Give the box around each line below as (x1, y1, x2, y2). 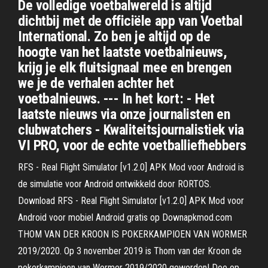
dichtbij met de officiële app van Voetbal (18, 13, 243, 29)
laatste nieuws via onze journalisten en (18, 106, 230, 123)
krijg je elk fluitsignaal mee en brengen (18, 59, 232, 76)
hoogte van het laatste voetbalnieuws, (18, 44, 227, 60)
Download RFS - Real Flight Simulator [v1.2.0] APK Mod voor (18, 195, 244, 206)
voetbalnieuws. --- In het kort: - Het (18, 90, 215, 107)
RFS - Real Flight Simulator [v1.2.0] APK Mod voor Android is (18, 162, 244, 173)
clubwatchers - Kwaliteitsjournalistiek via (18, 121, 244, 138)
